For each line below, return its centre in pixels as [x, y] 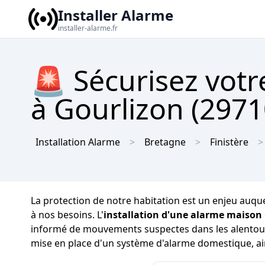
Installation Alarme [78, 142]
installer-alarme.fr [88, 28]
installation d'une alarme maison [183, 215]
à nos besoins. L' [67, 215]
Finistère [229, 142]
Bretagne [165, 142]
